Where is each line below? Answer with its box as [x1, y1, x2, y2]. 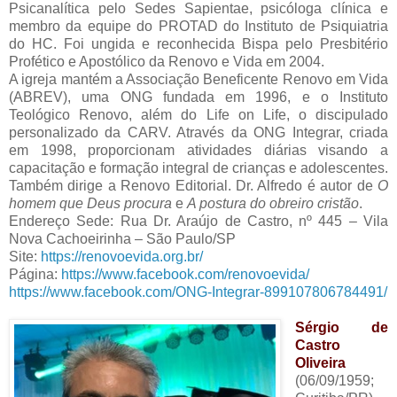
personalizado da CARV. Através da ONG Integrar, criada [9, 125, 388, 141]
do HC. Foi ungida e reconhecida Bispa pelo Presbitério [9, 36, 388, 52]
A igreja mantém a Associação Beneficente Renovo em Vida [9, 72, 388, 88]
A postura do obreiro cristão [187, 196, 359, 212]
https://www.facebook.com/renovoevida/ [61, 267, 309, 283]
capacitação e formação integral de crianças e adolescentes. [9, 160, 388, 176]
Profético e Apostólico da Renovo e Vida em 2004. [9, 54, 324, 70]
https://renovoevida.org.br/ [41, 249, 203, 265]
